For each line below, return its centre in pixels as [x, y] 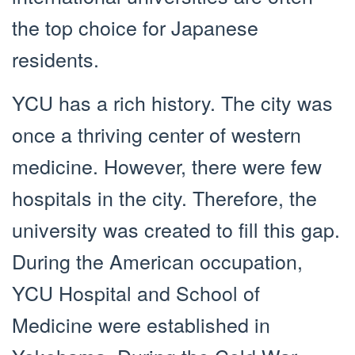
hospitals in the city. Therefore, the [164, 197]
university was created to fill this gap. [176, 229]
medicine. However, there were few [167, 165]
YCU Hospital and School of [136, 292]
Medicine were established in [141, 324]
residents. [55, 58]
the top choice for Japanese [135, 27]
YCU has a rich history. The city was [172, 102]
